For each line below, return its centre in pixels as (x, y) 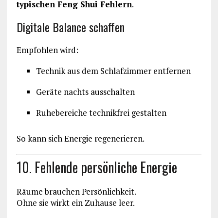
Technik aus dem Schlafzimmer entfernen (113, 71)
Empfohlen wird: (47, 50)
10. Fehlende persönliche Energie (97, 167)
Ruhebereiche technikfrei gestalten (101, 112)
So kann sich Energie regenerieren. (80, 138)
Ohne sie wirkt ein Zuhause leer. (75, 203)
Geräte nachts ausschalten (85, 91)
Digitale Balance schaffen (70, 27)
